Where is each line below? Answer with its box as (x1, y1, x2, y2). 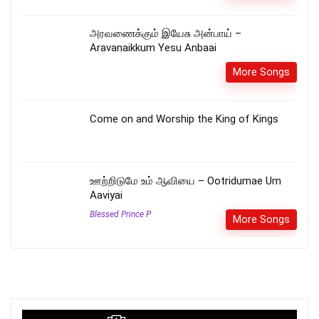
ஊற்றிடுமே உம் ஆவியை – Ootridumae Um (90, 174, 281, 188)
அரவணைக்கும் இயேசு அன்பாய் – (90, 27, 241, 41)
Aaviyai (90, 189, 122, 202)
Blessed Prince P (90, 209, 151, 220)
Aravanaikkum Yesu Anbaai (90, 41, 216, 55)
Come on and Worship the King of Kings (90, 113, 278, 126)
